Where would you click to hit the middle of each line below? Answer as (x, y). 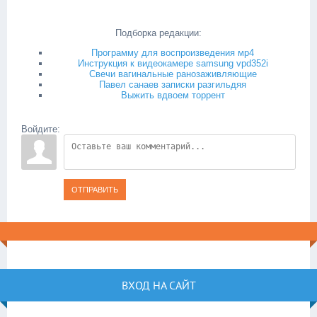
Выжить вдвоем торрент (173, 95)
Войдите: (41, 129)
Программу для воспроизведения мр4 (173, 53)
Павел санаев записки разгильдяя (173, 85)
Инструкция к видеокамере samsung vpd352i (173, 63)
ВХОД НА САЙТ (158, 285)
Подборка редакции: (158, 33)
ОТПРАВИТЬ (95, 190)
